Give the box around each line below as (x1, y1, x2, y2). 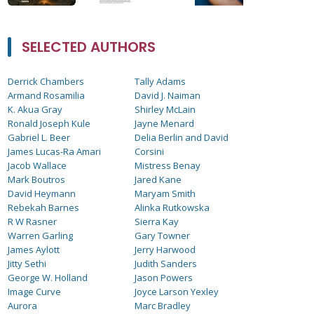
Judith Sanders (135, 257, 198, 270)
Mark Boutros (8, 173, 65, 186)
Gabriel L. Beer (8, 131, 70, 144)
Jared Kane (135, 173, 182, 186)
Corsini (135, 145, 165, 158)
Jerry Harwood (135, 243, 196, 256)
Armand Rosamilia (8, 89, 85, 102)
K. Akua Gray (8, 103, 62, 116)
